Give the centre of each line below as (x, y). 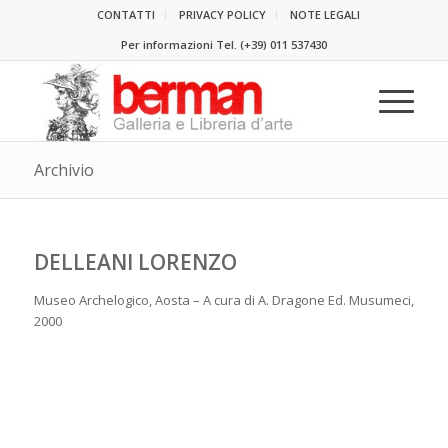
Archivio (63, 170)
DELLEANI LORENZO (135, 262)
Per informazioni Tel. (180, 44)
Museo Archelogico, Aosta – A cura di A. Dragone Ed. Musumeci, (223, 300)
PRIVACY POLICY (223, 14)
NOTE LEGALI (325, 14)
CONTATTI (126, 14)
